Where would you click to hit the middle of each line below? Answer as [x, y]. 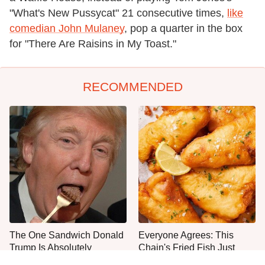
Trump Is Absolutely [51, 247]
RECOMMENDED [132, 86]
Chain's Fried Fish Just [187, 247]
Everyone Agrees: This [186, 235]
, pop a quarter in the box [183, 28]
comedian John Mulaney [67, 28]
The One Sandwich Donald [67, 235]
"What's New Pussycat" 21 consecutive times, [118, 13]
